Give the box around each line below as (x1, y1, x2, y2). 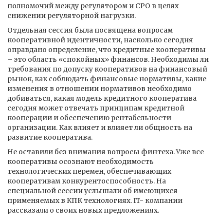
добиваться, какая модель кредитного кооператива (7, 94, 197, 103)
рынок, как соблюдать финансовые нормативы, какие (7, 74, 206, 83)
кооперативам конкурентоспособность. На (7, 177, 166, 185)
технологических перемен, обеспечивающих (7, 167, 171, 176)
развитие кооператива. (7, 133, 92, 142)
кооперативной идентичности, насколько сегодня (7, 36, 193, 44)
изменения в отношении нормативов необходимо (7, 84, 192, 93)
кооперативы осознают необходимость (7, 157, 154, 166)
